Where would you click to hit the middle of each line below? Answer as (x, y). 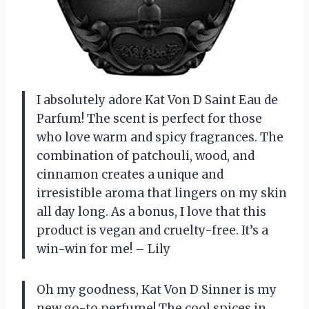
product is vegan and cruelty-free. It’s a (152, 231)
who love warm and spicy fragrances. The (160, 138)
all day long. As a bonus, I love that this (151, 212)
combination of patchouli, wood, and (146, 156)
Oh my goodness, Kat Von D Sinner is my (157, 290)
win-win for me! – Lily (103, 249)
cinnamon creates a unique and (130, 175)
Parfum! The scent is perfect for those (149, 119)
